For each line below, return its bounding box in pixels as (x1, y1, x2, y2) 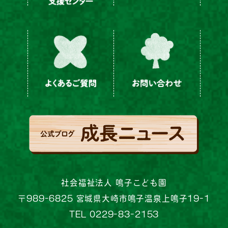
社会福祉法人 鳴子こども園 (61, 179, 167, 187)
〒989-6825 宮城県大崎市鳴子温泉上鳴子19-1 (18, 194, 210, 203)
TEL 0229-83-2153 (69, 210, 159, 219)
